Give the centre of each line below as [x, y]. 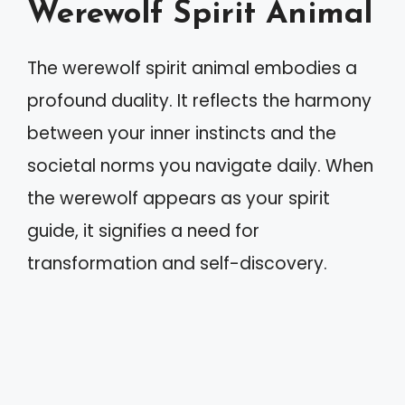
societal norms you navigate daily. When [200, 165]
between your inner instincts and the [182, 133]
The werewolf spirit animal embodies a [192, 68]
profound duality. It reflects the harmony [199, 100]
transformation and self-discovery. [177, 263]
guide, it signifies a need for [143, 231]
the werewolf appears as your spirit [179, 198]
